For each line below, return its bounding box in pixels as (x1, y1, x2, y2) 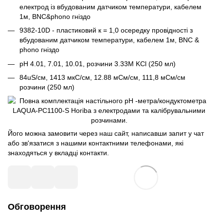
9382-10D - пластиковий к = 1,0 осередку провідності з (19, 26, 193, 35)
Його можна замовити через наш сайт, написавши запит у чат (8, 129, 204, 138)
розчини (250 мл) (19, 83, 74, 91)
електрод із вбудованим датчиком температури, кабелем (19, 2, 201, 11)
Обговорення (8, 202, 66, 212)
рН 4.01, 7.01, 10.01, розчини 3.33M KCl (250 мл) (19, 59, 176, 68)
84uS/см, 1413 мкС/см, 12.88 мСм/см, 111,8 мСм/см (19, 73, 185, 81)
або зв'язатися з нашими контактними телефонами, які (8, 139, 183, 147)
